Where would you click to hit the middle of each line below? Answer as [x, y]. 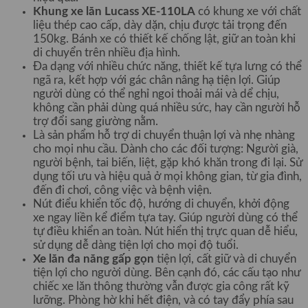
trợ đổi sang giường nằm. [96, 121]
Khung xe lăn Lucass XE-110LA [114, 11]
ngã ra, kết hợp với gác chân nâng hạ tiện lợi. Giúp [157, 80]
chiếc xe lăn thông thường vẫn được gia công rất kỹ [161, 286]
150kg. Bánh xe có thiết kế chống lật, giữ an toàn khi [164, 38]
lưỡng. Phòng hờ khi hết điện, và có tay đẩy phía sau [163, 300]
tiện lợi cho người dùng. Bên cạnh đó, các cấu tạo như [167, 272]
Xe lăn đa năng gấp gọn [93, 258]
